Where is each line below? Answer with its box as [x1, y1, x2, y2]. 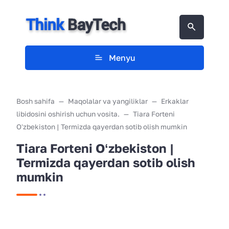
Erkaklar [161, 97, 189, 105]
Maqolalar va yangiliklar [68, 97, 148, 105]
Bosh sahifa [16, 97, 55, 105]
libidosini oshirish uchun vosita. [16, 109, 120, 118]
